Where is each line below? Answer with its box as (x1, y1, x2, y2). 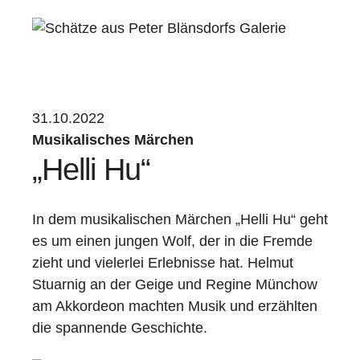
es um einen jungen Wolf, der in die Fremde (32, 233, 313, 249)
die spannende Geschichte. (32, 320, 207, 336)
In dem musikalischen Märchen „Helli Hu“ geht (32, 211, 328, 227)
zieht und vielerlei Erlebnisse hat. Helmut (32, 255, 293, 271)
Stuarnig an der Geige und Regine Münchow (32, 276, 317, 292)
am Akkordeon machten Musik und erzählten (32, 298, 317, 314)
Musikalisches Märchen (32, 132, 194, 148)
